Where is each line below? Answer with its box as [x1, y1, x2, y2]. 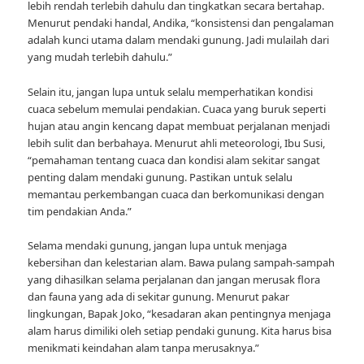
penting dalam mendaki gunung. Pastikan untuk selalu [28, 169, 293, 184]
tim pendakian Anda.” [28, 203, 132, 219]
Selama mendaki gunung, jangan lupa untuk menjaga [28, 237, 288, 253]
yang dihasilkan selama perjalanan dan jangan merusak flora [28, 271, 321, 287]
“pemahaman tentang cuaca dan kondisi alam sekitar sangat [28, 152, 321, 167]
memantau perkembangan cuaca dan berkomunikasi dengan [28, 186, 325, 201]
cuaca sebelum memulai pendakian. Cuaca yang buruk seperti [28, 101, 327, 116]
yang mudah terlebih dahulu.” [28, 50, 173, 65]
